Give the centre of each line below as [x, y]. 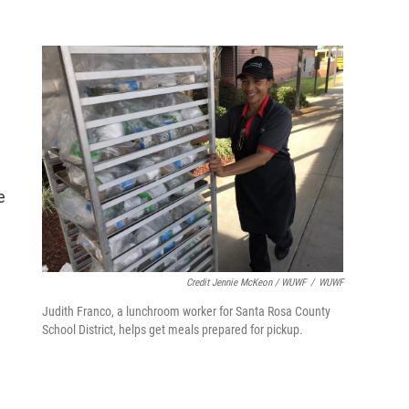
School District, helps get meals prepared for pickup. [173, 329]
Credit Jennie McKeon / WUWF [246, 282]
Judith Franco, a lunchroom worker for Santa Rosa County [186, 311]
